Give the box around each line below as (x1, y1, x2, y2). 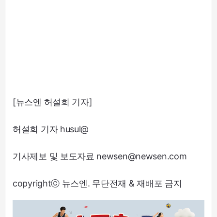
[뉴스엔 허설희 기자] (13, 96, 93, 107)
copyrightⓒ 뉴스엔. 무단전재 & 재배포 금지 (13, 178, 182, 188)
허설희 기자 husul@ (13, 124, 89, 134)
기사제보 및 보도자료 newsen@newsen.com (13, 151, 187, 161)
